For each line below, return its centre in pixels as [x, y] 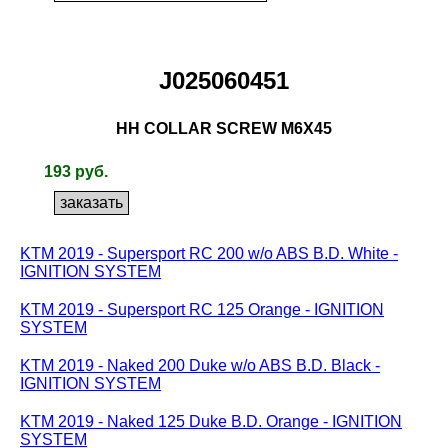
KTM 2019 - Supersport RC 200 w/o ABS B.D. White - [209, 253]
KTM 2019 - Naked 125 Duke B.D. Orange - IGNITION [211, 421]
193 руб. [76, 171]
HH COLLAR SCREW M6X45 [224, 128]
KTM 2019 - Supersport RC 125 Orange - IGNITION [202, 309]
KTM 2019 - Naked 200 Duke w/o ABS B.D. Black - [200, 365]
